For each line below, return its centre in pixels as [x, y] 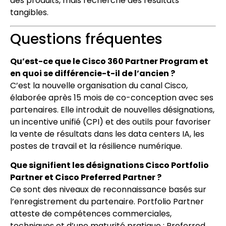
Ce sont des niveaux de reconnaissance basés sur [108, 190]
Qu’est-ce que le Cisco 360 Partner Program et [109, 61]
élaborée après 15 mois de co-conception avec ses [112, 97]
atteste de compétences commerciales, [91, 214]
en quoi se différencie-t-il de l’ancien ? [93, 73]
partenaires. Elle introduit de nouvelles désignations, [112, 109]
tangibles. [29, 12]
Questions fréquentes [86, 39]
